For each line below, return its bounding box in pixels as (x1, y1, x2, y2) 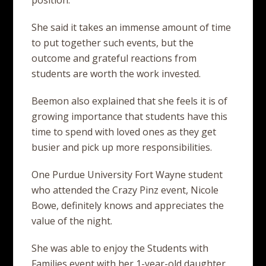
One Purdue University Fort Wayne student (31, 168, 223, 181)
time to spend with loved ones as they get (31, 125, 217, 138)
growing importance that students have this (31, 110, 228, 123)
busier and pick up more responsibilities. (31, 141, 213, 154)
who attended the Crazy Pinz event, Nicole (31, 183, 219, 197)
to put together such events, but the (31, 36, 194, 49)
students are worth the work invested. (31, 67, 201, 80)
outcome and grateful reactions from (31, 52, 197, 65)
